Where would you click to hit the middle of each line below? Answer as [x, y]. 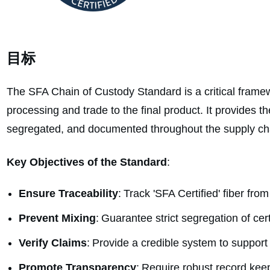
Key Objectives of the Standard [87, 162]
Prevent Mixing [57, 218]
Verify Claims [53, 243]
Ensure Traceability [68, 194]
